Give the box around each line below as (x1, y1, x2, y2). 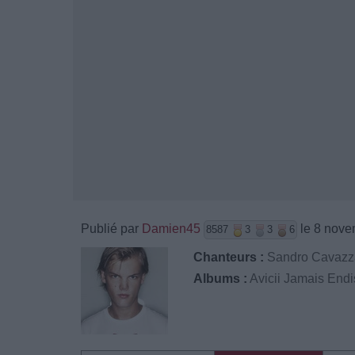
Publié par (81, 222, 142, 235)
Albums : (193, 272, 248, 285)
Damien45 (142, 222, 200, 235)
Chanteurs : (193, 250, 265, 264)
